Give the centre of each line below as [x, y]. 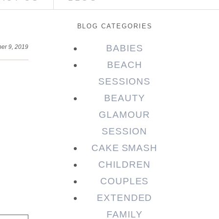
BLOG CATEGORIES [115, 26]
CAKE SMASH [124, 148]
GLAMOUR [124, 115]
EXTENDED [124, 198]
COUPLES [124, 181]
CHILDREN [124, 165]
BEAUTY [124, 98]
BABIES [124, 48]
